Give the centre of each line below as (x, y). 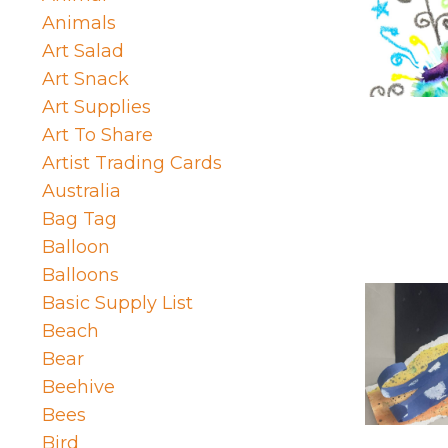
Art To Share (97, 135)
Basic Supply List (117, 303)
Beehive (78, 387)
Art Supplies (96, 107)
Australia (81, 191)
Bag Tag (79, 219)
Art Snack (85, 79)
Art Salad (83, 51)
